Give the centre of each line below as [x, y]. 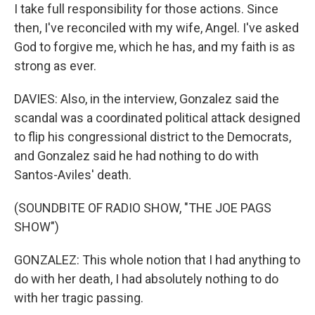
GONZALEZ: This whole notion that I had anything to [157, 260]
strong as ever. [55, 66]
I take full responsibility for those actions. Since [146, 9]
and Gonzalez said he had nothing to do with [136, 156]
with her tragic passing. [79, 298]
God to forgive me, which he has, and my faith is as [155, 47]
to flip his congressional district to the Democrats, [153, 137]
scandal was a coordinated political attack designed [157, 118]
